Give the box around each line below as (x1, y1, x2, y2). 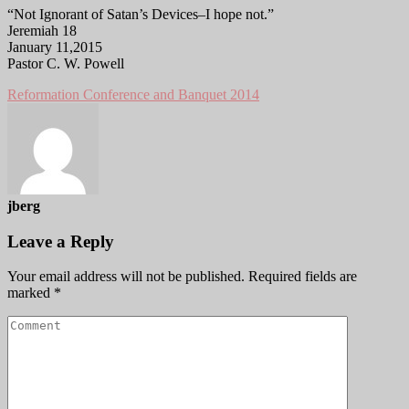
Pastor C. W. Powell (7, 55, 124, 71)
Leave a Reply (7, 231, 114, 251)
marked (7, 285, 54, 301)
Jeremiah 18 (7, 22, 77, 38)
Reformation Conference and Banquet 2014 (7, 86, 259, 102)
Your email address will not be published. (7, 268, 245, 285)
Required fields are (248, 268, 357, 285)
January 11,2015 (7, 38, 102, 55)
